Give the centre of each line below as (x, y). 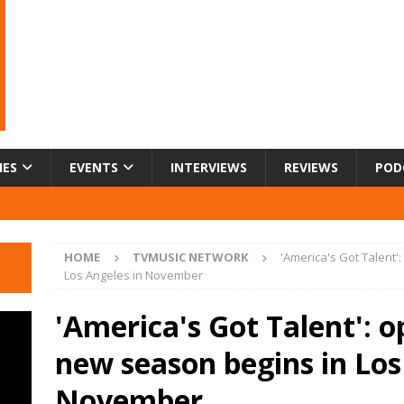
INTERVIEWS (209, 167)
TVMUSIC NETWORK (190, 257)
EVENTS (94, 167)
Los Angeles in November (133, 275)
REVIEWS (311, 167)
